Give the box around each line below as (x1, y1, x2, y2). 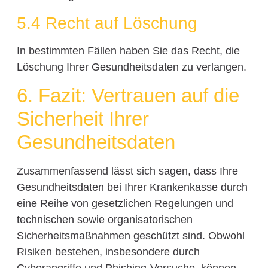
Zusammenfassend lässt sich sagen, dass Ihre (16, 165, 238, 177)
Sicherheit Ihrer (16, 107, 149, 130)
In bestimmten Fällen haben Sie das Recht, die (16, 44, 240, 57)
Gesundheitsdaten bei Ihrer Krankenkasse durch (16, 181, 248, 193)
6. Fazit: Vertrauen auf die (16, 84, 239, 106)
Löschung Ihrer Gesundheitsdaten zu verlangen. (16, 60, 246, 73)
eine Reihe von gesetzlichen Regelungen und (16, 197, 233, 209)
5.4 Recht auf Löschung (16, 13, 197, 32)
